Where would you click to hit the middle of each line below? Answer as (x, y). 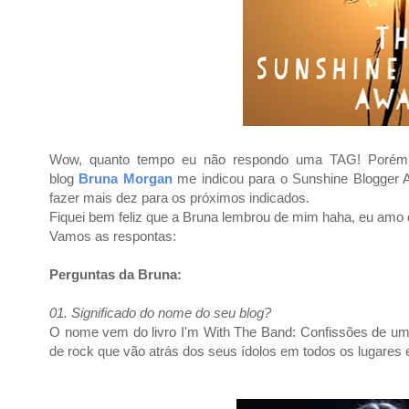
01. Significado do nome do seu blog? (160, 313)
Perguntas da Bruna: (115, 274)
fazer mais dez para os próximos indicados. (179, 198)
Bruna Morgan (126, 178)
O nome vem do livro (113, 332)
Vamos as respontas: (113, 236)
